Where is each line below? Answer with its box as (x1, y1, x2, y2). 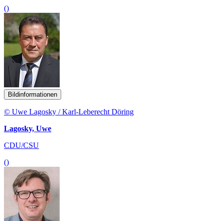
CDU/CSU (4, 141, 39, 149)
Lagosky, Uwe (4, 124, 51, 133)
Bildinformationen (8, 90, 57, 98)
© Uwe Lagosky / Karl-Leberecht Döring (4, 107, 134, 116)
